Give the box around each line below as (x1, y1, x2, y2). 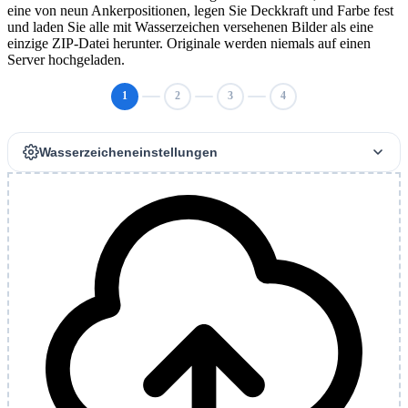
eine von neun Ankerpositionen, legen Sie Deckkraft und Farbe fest (7, 2, 393, 18)
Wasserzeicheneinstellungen (39, 144, 218, 159)
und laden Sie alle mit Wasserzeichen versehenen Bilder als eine (7, 18, 373, 35)
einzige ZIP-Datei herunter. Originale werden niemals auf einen (7, 35, 371, 51)
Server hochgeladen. (7, 51, 125, 67)
